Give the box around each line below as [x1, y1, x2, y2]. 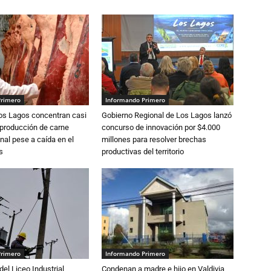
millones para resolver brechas [102, 135, 206, 144]
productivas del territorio [102, 147, 184, 156]
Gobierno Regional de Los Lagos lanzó [102, 111, 232, 120]
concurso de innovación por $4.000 [102, 123, 220, 132]
